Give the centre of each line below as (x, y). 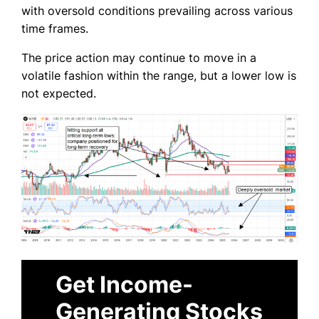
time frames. (55, 29)
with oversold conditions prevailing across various (157, 11)
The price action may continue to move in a (139, 58)
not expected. (59, 94)
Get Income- (124, 284)
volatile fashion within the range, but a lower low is (159, 76)
